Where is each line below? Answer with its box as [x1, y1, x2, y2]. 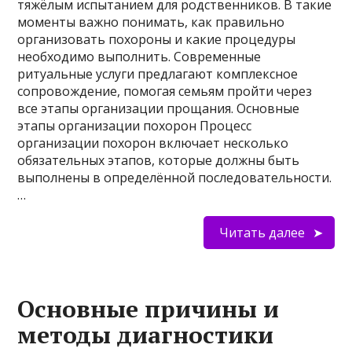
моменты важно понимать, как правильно [17, 13, 285, 31]
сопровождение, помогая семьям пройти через [17, 82, 313, 101]
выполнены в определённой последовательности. [17, 169, 332, 187]
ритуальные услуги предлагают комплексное [17, 65, 299, 83]
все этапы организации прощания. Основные [17, 100, 300, 118]
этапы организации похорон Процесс [17, 117, 252, 135]
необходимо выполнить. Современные [17, 48, 262, 66]
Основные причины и [17, 293, 280, 325]
